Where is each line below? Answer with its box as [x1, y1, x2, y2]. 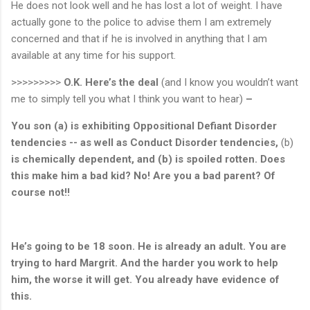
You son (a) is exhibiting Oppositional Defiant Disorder [11, 119, 277, 132]
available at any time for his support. [11, 48, 176, 62]
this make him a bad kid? [11, 169, 134, 182]
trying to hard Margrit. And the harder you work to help [11, 256, 278, 269]
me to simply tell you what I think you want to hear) [11, 92, 243, 105]
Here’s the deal [85, 75, 161, 89]
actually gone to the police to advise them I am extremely [11, 15, 271, 28]
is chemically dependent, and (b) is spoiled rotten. [11, 152, 257, 165]
